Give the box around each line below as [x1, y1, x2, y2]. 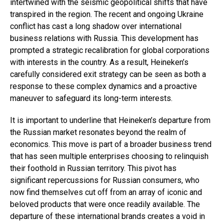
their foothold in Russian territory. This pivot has [10, 163, 176, 173]
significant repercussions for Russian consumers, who [10, 175, 199, 185]
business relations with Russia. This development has [10, 33, 198, 43]
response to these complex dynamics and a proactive [10, 81, 197, 91]
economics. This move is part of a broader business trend [10, 139, 211, 149]
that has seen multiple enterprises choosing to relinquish [10, 151, 208, 161]
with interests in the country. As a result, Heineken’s [10, 57, 188, 67]
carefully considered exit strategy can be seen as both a [10, 69, 206, 79]
